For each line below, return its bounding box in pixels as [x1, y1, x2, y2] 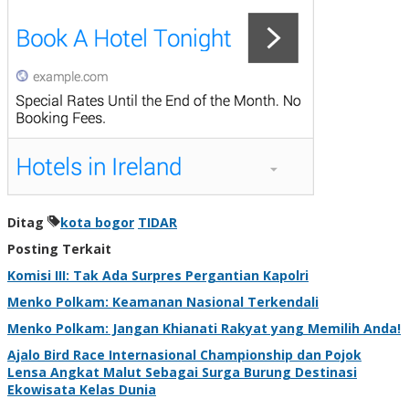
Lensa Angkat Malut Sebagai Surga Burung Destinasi [7, 362, 357, 381]
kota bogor [60, 213, 134, 231]
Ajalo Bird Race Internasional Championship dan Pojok [7, 345, 362, 363]
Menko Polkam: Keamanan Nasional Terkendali [7, 292, 319, 310]
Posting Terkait [7, 239, 111, 257]
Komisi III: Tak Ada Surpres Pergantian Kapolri [7, 266, 309, 284]
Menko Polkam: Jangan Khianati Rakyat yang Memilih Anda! [7, 319, 401, 337]
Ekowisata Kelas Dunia [7, 380, 156, 398]
